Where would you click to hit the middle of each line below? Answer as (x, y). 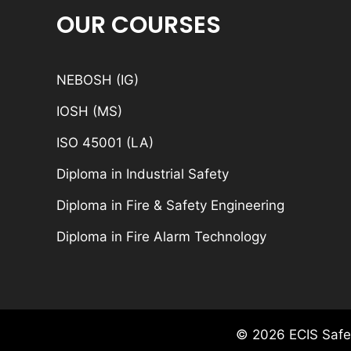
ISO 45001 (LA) (105, 143)
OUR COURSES (139, 25)
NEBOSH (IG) (98, 80)
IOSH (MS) (89, 112)
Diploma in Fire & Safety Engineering (170, 206)
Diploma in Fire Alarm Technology (161, 237)
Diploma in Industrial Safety (143, 174)
